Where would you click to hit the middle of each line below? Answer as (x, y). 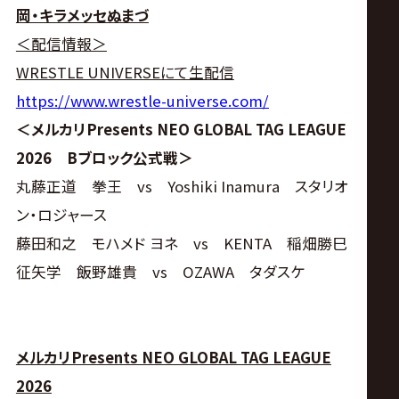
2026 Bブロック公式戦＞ (104, 157)
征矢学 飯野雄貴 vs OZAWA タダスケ (160, 271)
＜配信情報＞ (61, 43)
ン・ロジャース (61, 214)
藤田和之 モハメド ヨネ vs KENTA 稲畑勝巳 (181, 243)
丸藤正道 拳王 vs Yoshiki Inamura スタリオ (182, 186)
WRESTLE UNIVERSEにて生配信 (125, 72)
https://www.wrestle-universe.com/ (142, 100)
